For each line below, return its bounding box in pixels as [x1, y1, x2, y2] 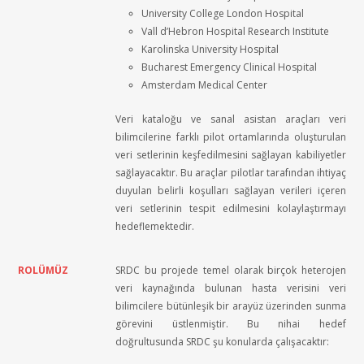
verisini [286, 281, 319, 295]
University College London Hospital [141, 6, 305, 20]
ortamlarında [228, 130, 290, 144]
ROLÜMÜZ [18, 263, 69, 277]
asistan [243, 112, 276, 126]
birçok [267, 263, 297, 277]
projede [161, 263, 199, 277]
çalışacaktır [275, 335, 327, 349]
